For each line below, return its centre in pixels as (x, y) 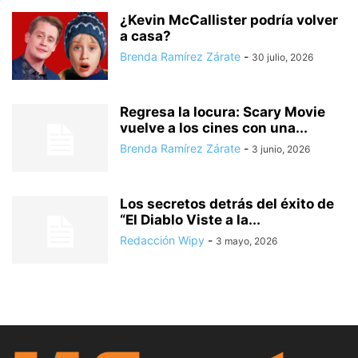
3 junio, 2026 (281, 149)
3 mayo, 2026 (247, 241)
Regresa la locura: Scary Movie (223, 112)
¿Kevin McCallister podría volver (229, 20)
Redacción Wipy (162, 241)
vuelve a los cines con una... (214, 128)
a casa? (145, 36)
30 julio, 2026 (282, 58)
